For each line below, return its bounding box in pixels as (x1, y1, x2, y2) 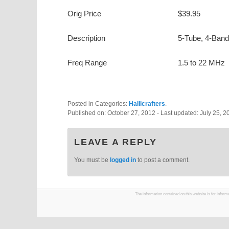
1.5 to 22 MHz (178, 58, 225, 67)
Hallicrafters (129, 100, 165, 108)
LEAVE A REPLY (74, 136, 157, 147)
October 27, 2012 (107, 109, 157, 117)
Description (67, 34, 105, 43)
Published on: (67, 109, 107, 117)
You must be (74, 156, 110, 164)
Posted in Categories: (67, 100, 129, 108)
